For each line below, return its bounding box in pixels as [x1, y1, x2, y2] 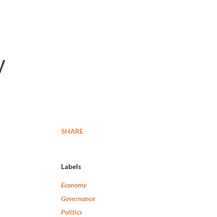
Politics [61, 208, 82, 216]
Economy [61, 181, 87, 189]
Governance [61, 194, 95, 202]
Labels [61, 162, 81, 170]
